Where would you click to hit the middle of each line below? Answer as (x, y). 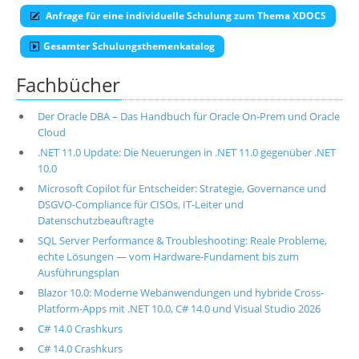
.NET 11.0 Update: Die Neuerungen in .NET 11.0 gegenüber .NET (186, 152)
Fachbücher (68, 85)
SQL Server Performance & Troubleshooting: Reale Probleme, (182, 240)
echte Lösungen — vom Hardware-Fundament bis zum (168, 256)
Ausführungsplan (78, 272)
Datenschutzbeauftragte (95, 220)
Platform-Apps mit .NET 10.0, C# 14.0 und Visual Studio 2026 (179, 309)
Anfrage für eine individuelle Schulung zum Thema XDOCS (185, 16)
